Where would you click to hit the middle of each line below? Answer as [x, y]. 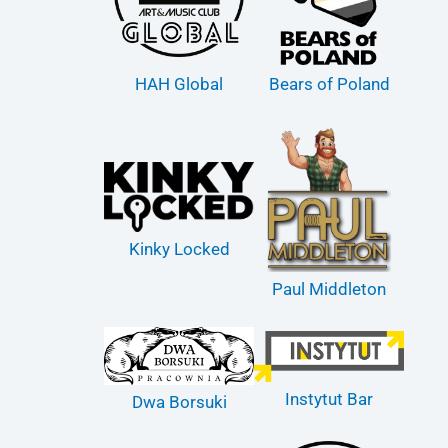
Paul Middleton [329, 289]
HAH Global [179, 83]
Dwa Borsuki [179, 402]
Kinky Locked [179, 249]
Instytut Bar [329, 398]
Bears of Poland [329, 83]
